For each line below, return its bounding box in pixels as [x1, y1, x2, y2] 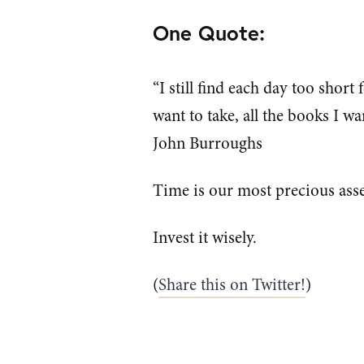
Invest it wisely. [153, 225, 258, 249]
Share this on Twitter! [158, 272, 306, 297]
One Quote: [153, 18, 266, 46]
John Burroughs [153, 131, 263, 155]
